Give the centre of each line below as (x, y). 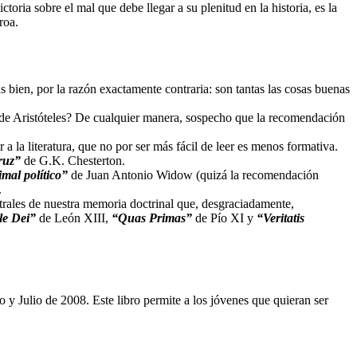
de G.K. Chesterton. (73, 161)
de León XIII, (75, 218)
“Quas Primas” (153, 218)
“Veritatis (280, 218)
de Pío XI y (224, 218)
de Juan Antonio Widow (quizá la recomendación (195, 175)
